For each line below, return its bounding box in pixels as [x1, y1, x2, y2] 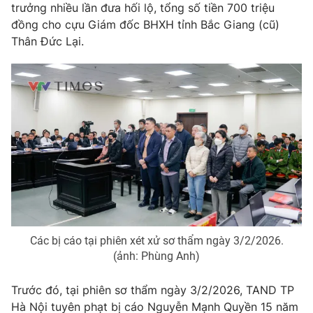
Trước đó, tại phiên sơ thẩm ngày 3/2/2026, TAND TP [11, 283, 294, 298]
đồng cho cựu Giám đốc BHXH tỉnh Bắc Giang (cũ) [11, 17, 279, 31]
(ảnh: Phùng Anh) [113, 249, 200, 263]
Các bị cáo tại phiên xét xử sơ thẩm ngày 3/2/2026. [29, 234, 284, 248]
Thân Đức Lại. [11, 34, 84, 48]
